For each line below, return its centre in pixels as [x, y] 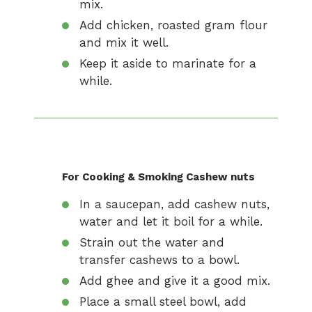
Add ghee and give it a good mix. [175, 281]
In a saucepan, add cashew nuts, [174, 204]
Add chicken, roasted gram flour [173, 25]
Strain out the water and [152, 242]
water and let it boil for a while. [171, 221]
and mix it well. [124, 42]
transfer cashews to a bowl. [159, 260]
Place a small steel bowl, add [163, 302]
